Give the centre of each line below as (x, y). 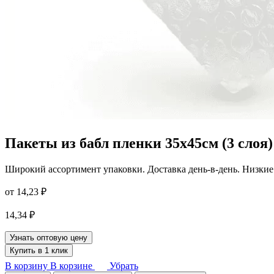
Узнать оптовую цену (49, 237)
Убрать (124, 265)
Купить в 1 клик (39, 250)
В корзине (71, 265)
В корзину (26, 265)
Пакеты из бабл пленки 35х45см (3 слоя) (139, 143)
